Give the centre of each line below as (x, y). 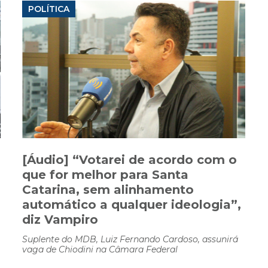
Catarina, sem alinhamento (108, 190)
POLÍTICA (49, 9)
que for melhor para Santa (105, 175)
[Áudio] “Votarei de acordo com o (130, 160)
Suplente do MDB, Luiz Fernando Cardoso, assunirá (130, 240)
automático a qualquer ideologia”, (132, 205)
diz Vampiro (60, 220)
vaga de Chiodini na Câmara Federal (100, 250)
